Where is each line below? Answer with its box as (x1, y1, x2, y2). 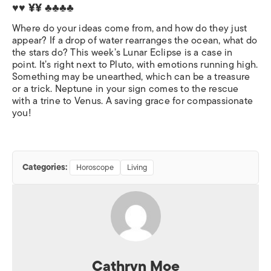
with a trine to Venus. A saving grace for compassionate (12, 93, 253, 109)
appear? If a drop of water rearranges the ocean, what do (12, 32, 258, 48)
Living (127, 160, 147, 174)
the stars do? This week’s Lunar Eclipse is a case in (12, 44, 233, 60)
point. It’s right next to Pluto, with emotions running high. (12, 56, 258, 73)
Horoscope (76, 160, 114, 174)
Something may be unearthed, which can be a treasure (12, 68, 250, 85)
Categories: (22, 160, 67, 174)
